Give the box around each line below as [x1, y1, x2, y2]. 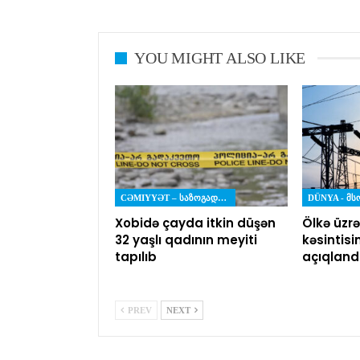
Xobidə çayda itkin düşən [115, 214, 276, 231]
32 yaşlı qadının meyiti [115, 231, 257, 248]
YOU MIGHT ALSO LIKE [134, 49, 306, 67]
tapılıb [115, 247, 157, 265]
